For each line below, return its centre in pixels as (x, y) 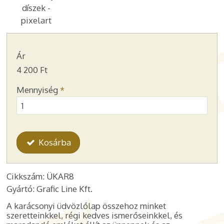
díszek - (36, 8)
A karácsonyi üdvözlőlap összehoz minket (86, 206)
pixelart (36, 20)
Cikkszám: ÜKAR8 (40, 176)
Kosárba (53, 142)
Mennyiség (38, 89)
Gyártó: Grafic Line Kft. (49, 188)
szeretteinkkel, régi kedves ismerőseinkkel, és (94, 215)
